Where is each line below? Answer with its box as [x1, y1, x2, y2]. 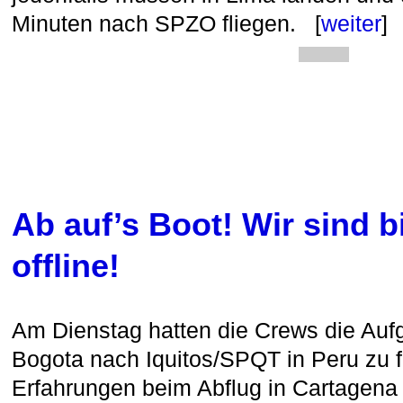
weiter [321, 11, 381, 36]
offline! [12, 247, 120, 284]
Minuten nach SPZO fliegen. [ [12, 11, 321, 36]
